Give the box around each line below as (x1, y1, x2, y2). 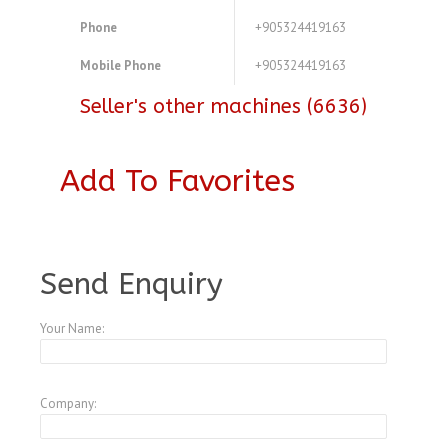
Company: (40, 395, 96, 413)
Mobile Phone (80, 57, 161, 75)
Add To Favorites (60, 163, 295, 200)
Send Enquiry (40, 266, 223, 303)
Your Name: (40, 320, 104, 338)
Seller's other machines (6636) (80, 95, 367, 119)
